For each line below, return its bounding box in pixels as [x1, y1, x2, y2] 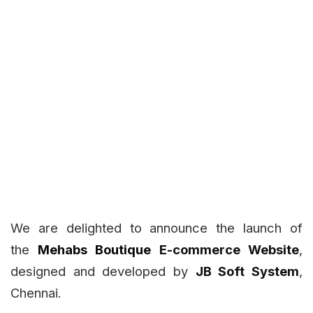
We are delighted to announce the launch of [10, 220, 303, 236]
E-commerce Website [159, 242, 299, 258]
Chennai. [10, 285, 61, 301]
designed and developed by [10, 263, 196, 279]
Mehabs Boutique [38, 242, 151, 258]
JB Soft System [195, 263, 300, 279]
